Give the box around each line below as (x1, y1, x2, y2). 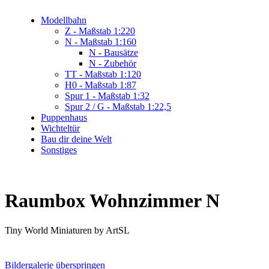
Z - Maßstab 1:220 (65, 26, 135, 36)
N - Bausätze (89, 47, 138, 58)
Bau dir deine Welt (41, 134, 112, 144)
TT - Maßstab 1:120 (65, 69, 141, 79)
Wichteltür (41, 123, 80, 133)
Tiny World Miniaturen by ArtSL (5, 225, 130, 235)
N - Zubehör (89, 58, 136, 68)
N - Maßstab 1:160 (65, 37, 136, 47)
